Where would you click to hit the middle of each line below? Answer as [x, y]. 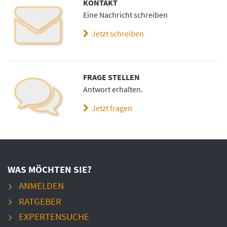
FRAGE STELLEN [112, 77]
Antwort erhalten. [113, 89]
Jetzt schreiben [117, 34]
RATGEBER [40, 201]
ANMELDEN [41, 186]
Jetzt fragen [111, 108]
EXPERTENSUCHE [54, 217]
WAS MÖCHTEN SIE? [50, 169]
